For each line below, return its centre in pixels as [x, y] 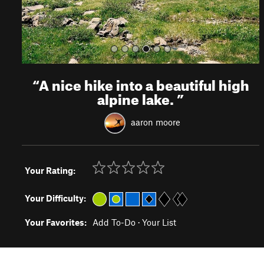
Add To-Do [114, 222]
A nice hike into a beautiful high [144, 83]
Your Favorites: [56, 222]
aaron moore [155, 122]
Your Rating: [50, 170]
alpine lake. [137, 97]
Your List [159, 222]
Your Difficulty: [55, 198]
